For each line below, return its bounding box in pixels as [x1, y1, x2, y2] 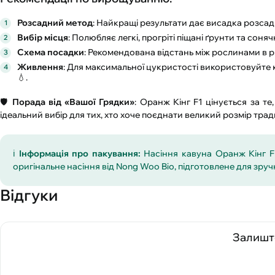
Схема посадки [17, 46, 84, 58]
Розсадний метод [17, 17, 93, 28]
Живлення [17, 61, 63, 72]
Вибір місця [17, 31, 68, 43]
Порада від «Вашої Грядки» [12, 96, 135, 107]
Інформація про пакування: [18, 147, 141, 159]
